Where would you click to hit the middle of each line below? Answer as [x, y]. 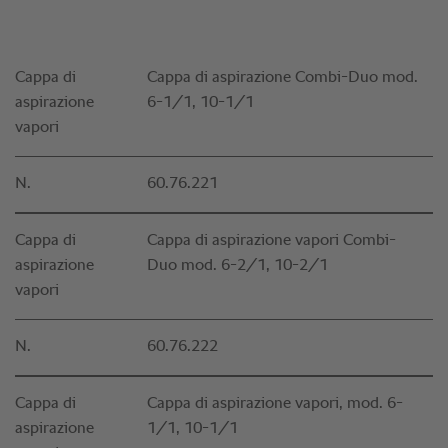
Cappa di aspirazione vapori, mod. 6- [275, 404]
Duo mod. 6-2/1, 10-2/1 [237, 266]
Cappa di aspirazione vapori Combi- [271, 241]
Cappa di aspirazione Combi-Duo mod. [282, 78]
